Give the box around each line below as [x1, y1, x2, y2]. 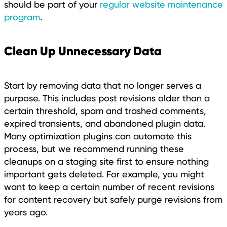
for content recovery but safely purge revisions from [4, 194, 222, 205]
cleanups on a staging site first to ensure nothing [4, 156, 209, 167]
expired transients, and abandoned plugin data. [4, 118, 205, 129]
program [4, 12, 40, 23]
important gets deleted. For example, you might [4, 169, 204, 180]
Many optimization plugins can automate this [4, 131, 192, 142]
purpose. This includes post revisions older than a [4, 93, 210, 104]
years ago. [4, 207, 48, 218]
